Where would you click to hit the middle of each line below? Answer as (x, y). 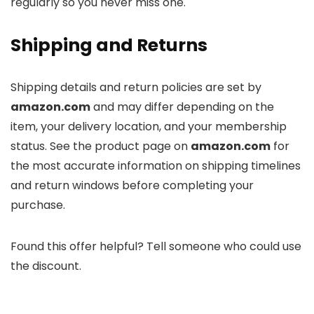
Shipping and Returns (109, 46)
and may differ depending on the (182, 107)
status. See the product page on (101, 146)
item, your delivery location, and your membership (149, 127)
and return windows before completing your (132, 186)
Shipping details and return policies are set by (136, 88)
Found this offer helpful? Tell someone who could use (156, 247)
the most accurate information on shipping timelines (156, 166)
